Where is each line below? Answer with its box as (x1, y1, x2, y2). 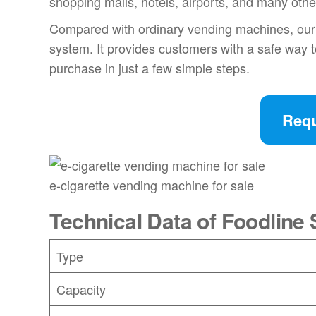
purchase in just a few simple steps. (49, 59, 250, 78)
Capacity (56, 279, 107, 298)
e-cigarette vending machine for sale (49, 175, 255, 194)
